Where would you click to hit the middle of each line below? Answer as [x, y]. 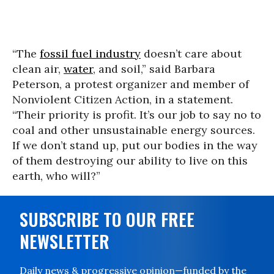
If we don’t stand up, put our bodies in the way [135, 146]
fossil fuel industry [90, 54]
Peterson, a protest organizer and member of [131, 84]
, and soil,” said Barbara [154, 69]
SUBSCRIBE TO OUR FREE [107, 220]
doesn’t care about [191, 54]
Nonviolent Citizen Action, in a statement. [123, 100]
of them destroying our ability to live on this [130, 161]
